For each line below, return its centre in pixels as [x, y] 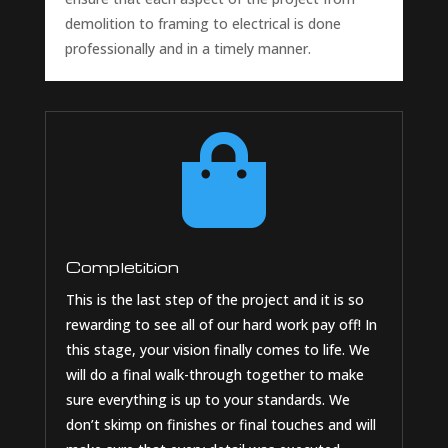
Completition [122, 267]
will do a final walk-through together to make [214, 375]
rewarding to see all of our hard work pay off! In [221, 325]
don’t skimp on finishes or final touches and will [220, 425]
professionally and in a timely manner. [187, 49]
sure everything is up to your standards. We [207, 400]
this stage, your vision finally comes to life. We [217, 350]
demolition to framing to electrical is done [202, 24]
